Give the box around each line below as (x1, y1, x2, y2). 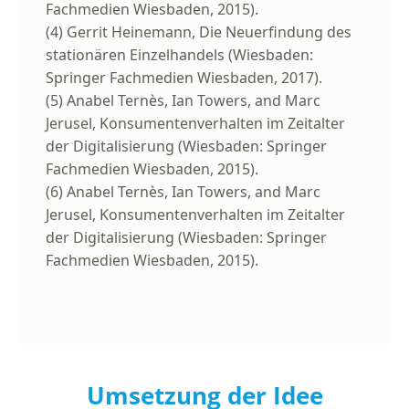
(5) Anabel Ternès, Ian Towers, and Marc (46, 90, 320, 111)
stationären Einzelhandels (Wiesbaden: (46, 45, 313, 66)
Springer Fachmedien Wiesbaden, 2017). (46, 68, 322, 89)
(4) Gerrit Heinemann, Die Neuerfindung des (46, 22, 351, 43)
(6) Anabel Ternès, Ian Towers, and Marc (46, 182, 320, 203)
